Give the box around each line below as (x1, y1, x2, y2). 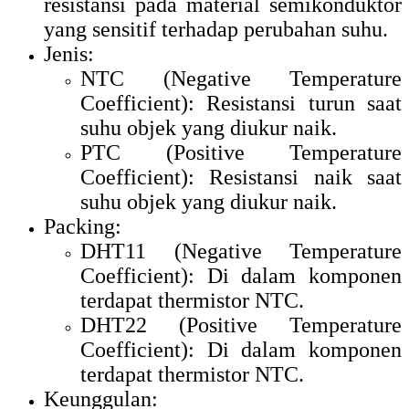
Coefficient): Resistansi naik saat (80, 164, 402, 189)
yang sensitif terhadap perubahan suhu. (44, 16, 388, 41)
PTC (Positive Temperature (80, 140, 402, 164)
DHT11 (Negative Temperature (80, 238, 402, 263)
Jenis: (44, 41, 94, 66)
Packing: (44, 214, 121, 238)
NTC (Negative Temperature (80, 66, 402, 90)
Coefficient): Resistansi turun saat (80, 90, 402, 115)
